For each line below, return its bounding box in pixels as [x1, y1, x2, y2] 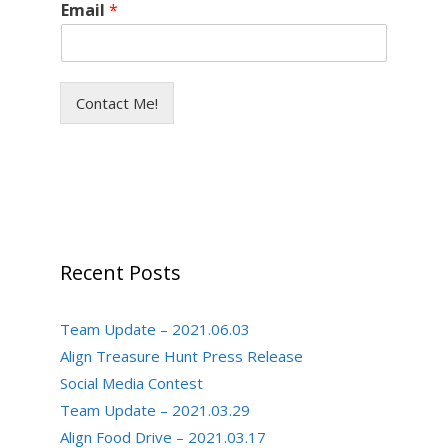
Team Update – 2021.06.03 [60, 319, 250, 339]
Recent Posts [60, 259, 181, 286]
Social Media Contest [60, 373, 203, 393]
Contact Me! [76, 93, 158, 113]
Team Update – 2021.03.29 [60, 400, 250, 420]
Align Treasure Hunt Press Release [60, 346, 303, 366]
